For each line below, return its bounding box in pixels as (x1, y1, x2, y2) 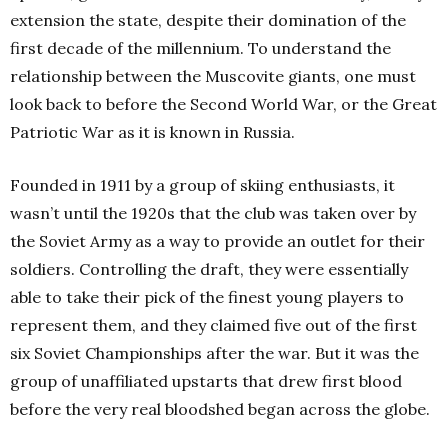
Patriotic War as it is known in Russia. (10, 122, 295, 142)
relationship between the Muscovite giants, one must (10, 66, 416, 86)
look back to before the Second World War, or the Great (10, 94, 437, 114)
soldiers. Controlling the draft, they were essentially (10, 259, 408, 279)
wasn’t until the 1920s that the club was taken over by (10, 203, 416, 223)
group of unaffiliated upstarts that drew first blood (10, 371, 402, 391)
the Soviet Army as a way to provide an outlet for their (10, 231, 425, 251)
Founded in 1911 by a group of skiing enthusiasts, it (10, 175, 395, 195)
